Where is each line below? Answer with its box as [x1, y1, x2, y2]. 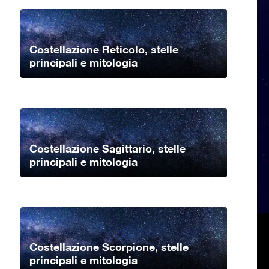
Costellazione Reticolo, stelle [29, 42, 178, 56]
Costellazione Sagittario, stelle [29, 141, 186, 155]
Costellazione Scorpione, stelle [29, 240, 189, 254]
